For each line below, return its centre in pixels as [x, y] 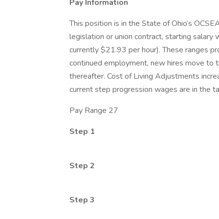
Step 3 [82, 200]
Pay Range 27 [94, 110]
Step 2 [82, 166]
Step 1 [82, 131]
